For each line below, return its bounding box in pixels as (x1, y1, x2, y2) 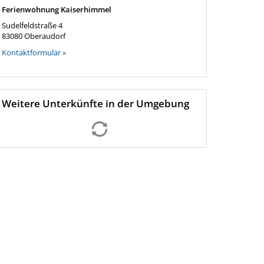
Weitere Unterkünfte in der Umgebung (1, 97, 189, 111)
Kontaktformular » (1, 47, 66, 58)
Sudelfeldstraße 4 (1, 20, 62, 31)
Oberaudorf (24, 31, 65, 42)
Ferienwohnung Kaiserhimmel (1, 4, 111, 15)
